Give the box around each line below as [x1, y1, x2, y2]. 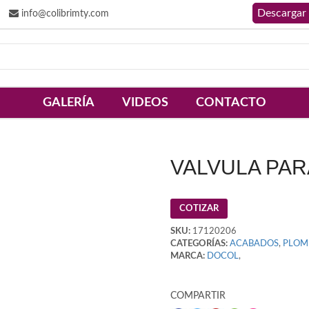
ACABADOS [229, 239, 279, 249]
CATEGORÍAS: [170, 239, 228, 249]
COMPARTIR [170, 291, 226, 301]
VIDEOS [122, 97, 168, 109]
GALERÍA [43, 97, 94, 109]
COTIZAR [179, 204, 219, 214]
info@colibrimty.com [19, 9, 109, 19]
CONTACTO [196, 97, 266, 109]
